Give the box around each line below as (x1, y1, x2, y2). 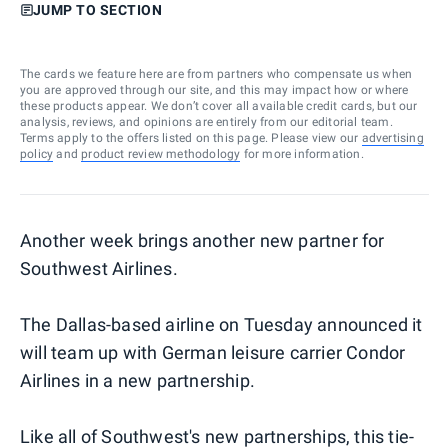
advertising (361, 130, 424, 145)
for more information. (240, 146, 364, 161)
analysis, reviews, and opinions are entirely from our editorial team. (20, 114, 393, 129)
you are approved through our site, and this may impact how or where (20, 82, 409, 97)
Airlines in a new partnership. (20, 369, 255, 391)
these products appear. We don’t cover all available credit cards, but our (20, 98, 418, 113)
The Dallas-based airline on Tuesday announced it (20, 313, 423, 335)
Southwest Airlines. (20, 257, 178, 279)
